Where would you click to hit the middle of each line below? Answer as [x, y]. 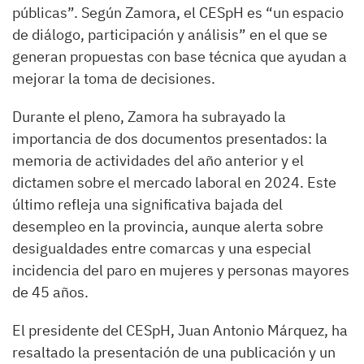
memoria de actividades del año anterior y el [158, 160]
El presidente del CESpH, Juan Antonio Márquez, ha [180, 330]
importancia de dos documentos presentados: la [170, 138]
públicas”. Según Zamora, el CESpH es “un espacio [178, 12]
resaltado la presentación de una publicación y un [174, 352]
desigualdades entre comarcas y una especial [162, 248]
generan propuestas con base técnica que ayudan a [180, 56]
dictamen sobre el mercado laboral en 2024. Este [174, 182]
